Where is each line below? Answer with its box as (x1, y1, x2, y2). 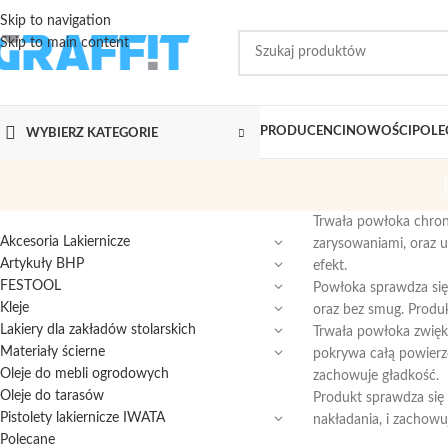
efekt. (312, 259, 347, 273)
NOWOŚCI (346, 125, 412, 138)
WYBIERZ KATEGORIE (26, 126, 158, 140)
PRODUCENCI (260, 125, 346, 138)
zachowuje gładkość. (312, 369, 439, 383)
